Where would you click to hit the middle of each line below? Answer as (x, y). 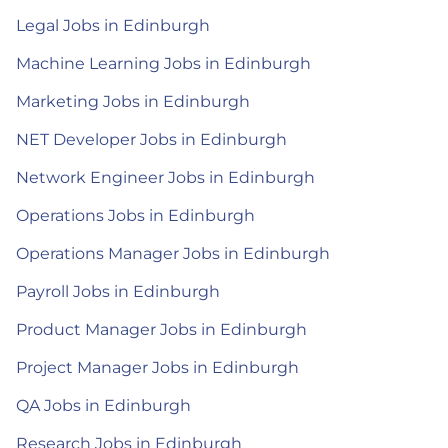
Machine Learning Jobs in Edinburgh (163, 63)
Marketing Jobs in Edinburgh (133, 101)
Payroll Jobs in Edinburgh (118, 291)
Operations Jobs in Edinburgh (135, 215)
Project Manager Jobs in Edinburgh (157, 367)
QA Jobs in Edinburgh (103, 405)
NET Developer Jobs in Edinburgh (151, 139)
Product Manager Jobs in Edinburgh (161, 329)
